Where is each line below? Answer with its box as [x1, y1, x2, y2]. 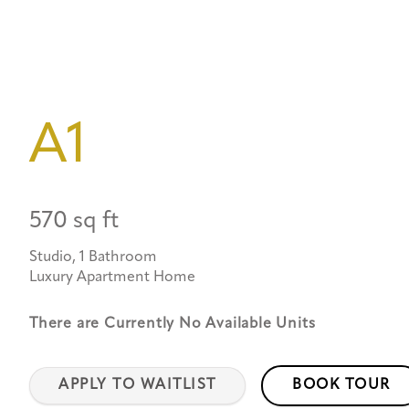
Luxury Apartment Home [29, 269, 195, 285]
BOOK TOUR [291, 377, 390, 393]
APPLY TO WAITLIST [58, 377, 216, 393]
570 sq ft [29, 209, 119, 233]
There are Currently [29, 316, 179, 331]
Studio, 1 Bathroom [29, 249, 157, 265]
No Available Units [179, 316, 316, 331]
